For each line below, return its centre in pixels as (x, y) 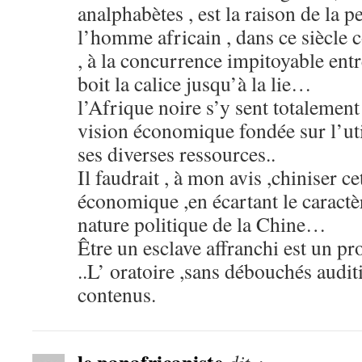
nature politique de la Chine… (202, 224)
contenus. (117, 294)
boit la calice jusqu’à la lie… (195, 83)
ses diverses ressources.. (177, 154)
